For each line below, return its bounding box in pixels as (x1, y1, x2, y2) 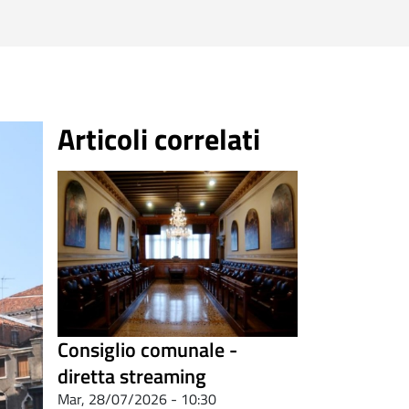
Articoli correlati (58, 116, 260, 161)
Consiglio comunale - (58, 333, 237, 365)
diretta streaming (58, 360, 206, 392)
